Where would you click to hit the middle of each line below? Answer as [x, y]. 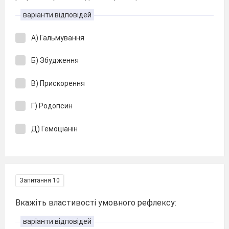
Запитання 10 [40, 180]
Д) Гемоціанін [54, 129]
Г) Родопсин [53, 106]
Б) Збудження [55, 60]
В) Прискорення [58, 83]
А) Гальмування [58, 38]
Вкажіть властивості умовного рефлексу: [96, 203]
